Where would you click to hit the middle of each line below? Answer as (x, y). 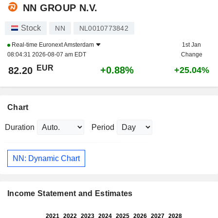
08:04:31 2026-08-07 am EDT (47, 55)
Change (191, 55)
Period (103, 127)
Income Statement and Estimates (70, 194)
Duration (20, 127)
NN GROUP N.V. (60, 8)
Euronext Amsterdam (66, 45)
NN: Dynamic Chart (46, 158)
